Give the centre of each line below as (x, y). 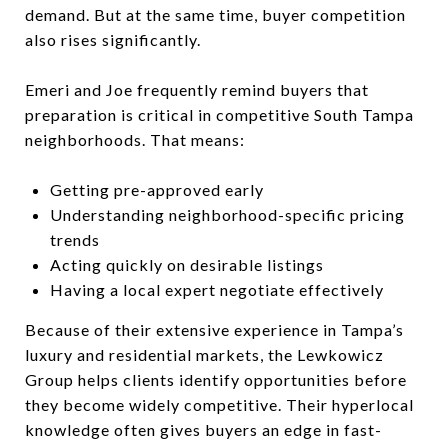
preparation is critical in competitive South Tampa (219, 114)
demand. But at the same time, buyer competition (215, 14)
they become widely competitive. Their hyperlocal (219, 404)
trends (74, 239)
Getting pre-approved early (156, 189)
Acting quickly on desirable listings (186, 264)
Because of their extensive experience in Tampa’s (214, 329)
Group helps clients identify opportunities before (216, 379)
